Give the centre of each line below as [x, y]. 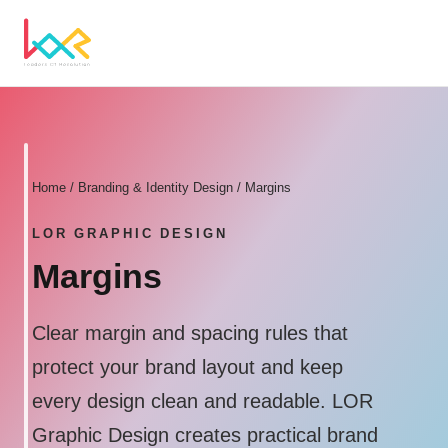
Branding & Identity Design [155, 187]
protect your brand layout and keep [187, 367]
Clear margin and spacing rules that [190, 333]
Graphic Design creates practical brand [205, 435]
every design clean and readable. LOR [202, 401]
